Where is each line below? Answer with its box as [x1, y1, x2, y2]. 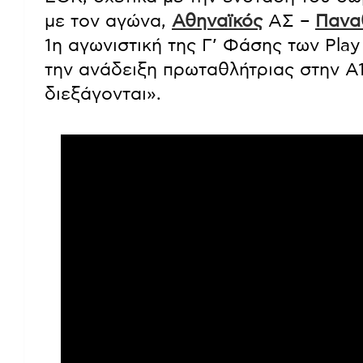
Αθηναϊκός [172, 12, 263, 31]
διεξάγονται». [45, 85, 161, 104]
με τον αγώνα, [45, 12, 172, 31]
